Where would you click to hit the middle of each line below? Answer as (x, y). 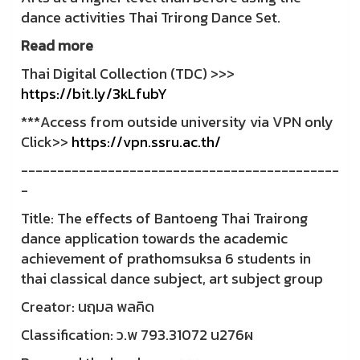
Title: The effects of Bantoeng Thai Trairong (164, 219)
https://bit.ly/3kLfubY (94, 94)
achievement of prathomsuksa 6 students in (166, 259)
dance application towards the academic (154, 239)
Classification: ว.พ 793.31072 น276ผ (137, 335)
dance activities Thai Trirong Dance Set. (151, 18)
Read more (57, 46)
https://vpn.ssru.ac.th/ (146, 142)
